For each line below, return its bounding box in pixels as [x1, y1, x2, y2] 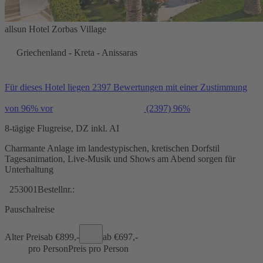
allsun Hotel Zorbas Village [5, 23, 106, 34]
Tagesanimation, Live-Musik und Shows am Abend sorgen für [5, 153, 235, 164]
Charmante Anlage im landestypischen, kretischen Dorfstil [5, 143, 220, 153]
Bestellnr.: [38, 184, 75, 194]
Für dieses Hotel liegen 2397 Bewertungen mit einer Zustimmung [5, 82, 247, 92]
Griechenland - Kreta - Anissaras [16, 47, 137, 58]
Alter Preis [5, 231, 44, 242]
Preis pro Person [68, 243, 129, 254]
